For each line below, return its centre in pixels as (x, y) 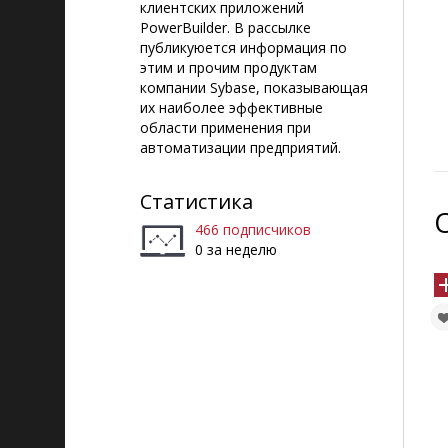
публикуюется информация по (243, 47)
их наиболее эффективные (231, 107)
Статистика (196, 201)
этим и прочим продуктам (228, 67)
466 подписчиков (253, 229)
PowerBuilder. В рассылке (225, 27)
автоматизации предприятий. (240, 147)
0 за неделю (236, 249)
